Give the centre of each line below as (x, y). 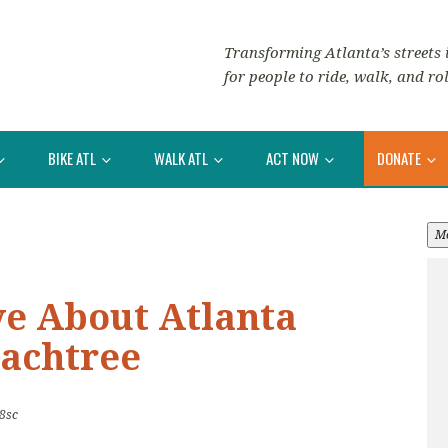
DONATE (400, 157)
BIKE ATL (73, 157)
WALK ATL (182, 157)
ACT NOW (294, 157)
